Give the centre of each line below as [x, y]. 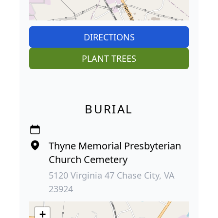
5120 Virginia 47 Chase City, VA [112, 175]
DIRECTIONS [109, 37]
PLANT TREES [109, 59]
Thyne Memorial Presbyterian [115, 146]
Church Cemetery [88, 160]
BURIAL [109, 109]
